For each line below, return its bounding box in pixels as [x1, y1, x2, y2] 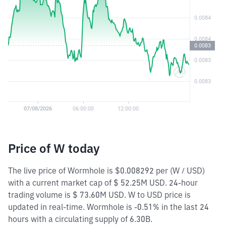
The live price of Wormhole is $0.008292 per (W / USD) [8, 165, 205, 176]
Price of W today [8, 140, 100, 156]
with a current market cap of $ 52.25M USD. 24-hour [8, 178, 198, 188]
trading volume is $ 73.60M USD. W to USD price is [8, 190, 191, 200]
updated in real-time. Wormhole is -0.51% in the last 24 [8, 202, 209, 212]
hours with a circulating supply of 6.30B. [8, 214, 152, 224]
